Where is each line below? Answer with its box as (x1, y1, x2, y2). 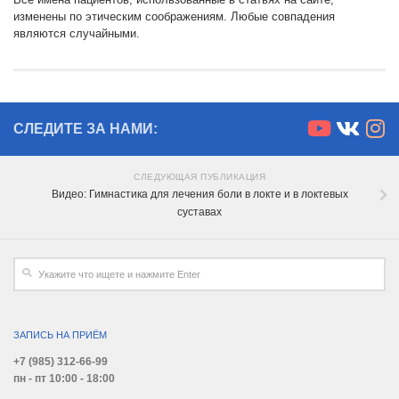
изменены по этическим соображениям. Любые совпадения (13, 10, 335, 24)
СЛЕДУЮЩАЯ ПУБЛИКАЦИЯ (134, 172, 265, 183)
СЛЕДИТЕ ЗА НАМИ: (13, 121, 158, 137)
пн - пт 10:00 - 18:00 (13, 372, 115, 386)
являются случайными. (13, 27, 140, 41)
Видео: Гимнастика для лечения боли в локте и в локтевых (51, 188, 348, 201)
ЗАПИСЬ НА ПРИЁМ (13, 329, 107, 340)
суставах (177, 206, 222, 219)
